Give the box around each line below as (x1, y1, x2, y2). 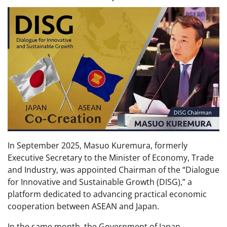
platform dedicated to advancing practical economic (8, 188, 207, 200)
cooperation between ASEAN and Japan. (8, 201, 159, 212)
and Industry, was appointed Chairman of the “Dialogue (8, 164, 219, 176)
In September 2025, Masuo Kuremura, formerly (8, 140, 187, 152)
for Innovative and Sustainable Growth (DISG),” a (8, 176, 192, 188)
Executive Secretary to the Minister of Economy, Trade (8, 152, 214, 164)
